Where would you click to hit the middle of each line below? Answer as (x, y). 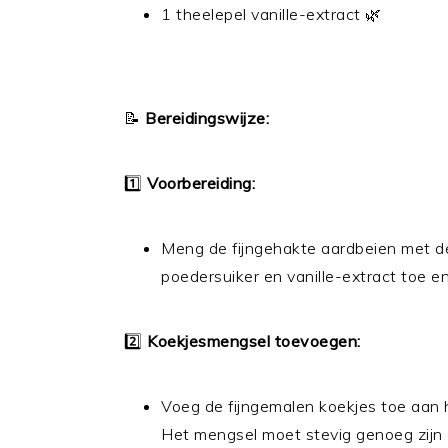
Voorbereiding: (201, 183)
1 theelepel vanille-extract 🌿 (271, 14)
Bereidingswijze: (207, 118)
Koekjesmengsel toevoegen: (254, 341)
